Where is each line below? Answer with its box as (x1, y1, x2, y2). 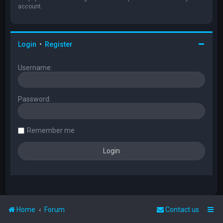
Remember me (27, 126, 75, 134)
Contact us (165, 205, 199, 214)
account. (18, 2, 43, 10)
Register (45, 40, 73, 48)
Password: (18, 95, 51, 103)
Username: (18, 63, 53, 72)
